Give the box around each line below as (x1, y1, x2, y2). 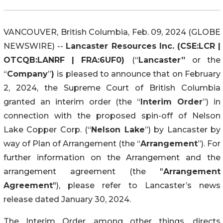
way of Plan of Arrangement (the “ (3, 138, 140, 148)
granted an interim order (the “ (3, 97, 141, 107)
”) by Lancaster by (144, 124, 221, 134)
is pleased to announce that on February (57, 69, 221, 79)
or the (192, 55, 221, 65)
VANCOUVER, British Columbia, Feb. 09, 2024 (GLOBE (3, 27, 221, 37)
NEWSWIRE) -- (3, 41, 66, 51)
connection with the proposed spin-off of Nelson (3, 111, 221, 120)
